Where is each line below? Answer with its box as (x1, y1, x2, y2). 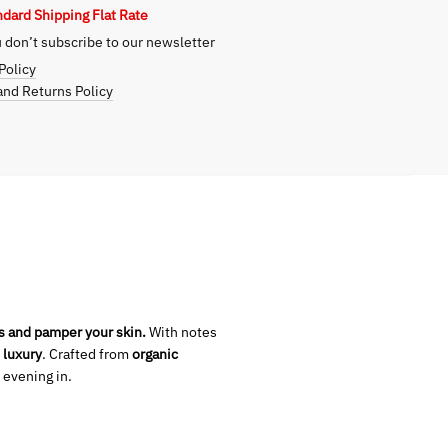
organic (128, 344, 178, 363)
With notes (145, 322, 217, 341)
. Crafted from (41, 344, 129, 363)
